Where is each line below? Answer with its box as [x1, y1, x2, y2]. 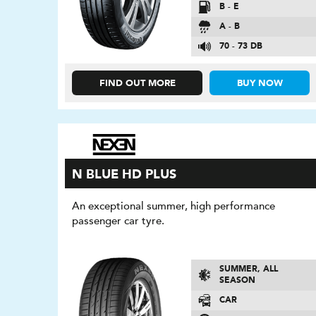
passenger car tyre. [72, 214, 165, 228]
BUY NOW [236, 79, 283, 89]
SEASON [219, 276, 255, 285]
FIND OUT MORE [99, 79, 176, 89]
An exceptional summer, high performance [72, 200, 276, 213]
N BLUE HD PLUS [72, 169, 177, 182]
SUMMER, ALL [219, 265, 278, 274]
